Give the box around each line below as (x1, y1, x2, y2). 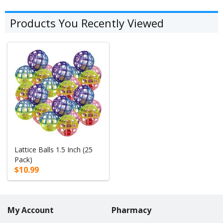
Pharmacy (111, 204, 151, 216)
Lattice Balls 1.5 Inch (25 (14, 144, 93, 154)
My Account (7, 204, 54, 216)
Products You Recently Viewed (10, 15, 164, 31)
